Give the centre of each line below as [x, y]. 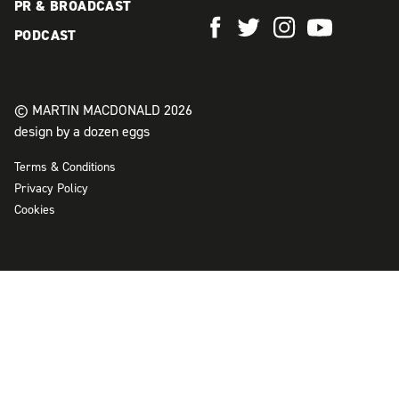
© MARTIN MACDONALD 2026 [103, 110]
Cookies [35, 210]
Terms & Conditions [65, 167]
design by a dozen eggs [82, 131]
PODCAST [45, 35]
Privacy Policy [51, 188]
